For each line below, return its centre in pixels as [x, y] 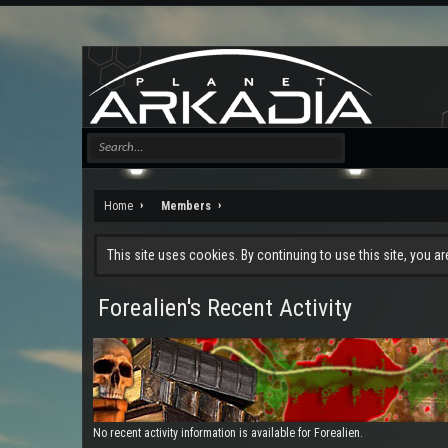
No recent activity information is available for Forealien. [228, 433]
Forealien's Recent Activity [225, 308]
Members [186, 206]
